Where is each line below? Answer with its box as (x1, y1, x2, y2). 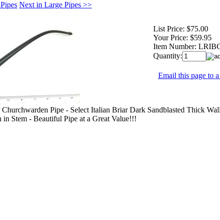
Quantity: (153, 51, 182, 60)
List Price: (153, 24, 185, 33)
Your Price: (153, 33, 188, 42)
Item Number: (153, 42, 196, 51)
